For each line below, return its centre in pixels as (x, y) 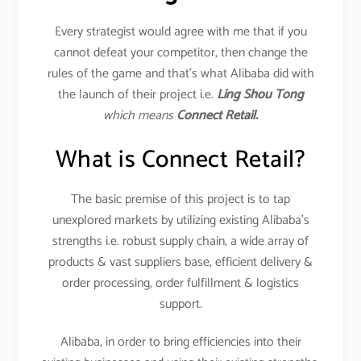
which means (138, 116)
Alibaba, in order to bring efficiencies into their (180, 342)
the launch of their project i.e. (137, 95)
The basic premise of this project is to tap (180, 200)
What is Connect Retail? (180, 160)
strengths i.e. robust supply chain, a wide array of (180, 242)
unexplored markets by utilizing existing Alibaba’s (180, 221)
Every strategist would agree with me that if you (180, 32)
